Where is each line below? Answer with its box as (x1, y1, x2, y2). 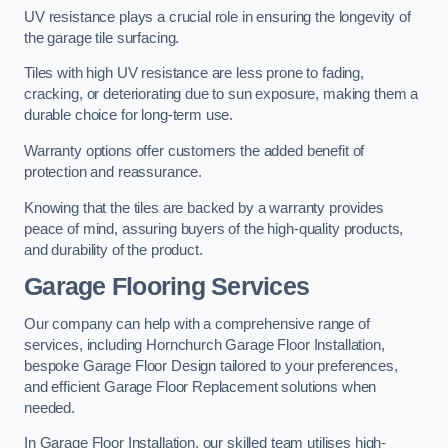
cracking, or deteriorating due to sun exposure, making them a (24, 86, 419, 103)
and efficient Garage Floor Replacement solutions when (24, 378, 377, 395)
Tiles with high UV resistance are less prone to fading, (24, 65, 365, 82)
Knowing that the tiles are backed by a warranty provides (24, 199, 384, 216)
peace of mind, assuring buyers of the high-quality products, (24, 220, 404, 237)
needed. (24, 399, 75, 416)
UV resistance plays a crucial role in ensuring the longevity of (24, 8, 411, 25)
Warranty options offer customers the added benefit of (24, 142, 365, 159)
